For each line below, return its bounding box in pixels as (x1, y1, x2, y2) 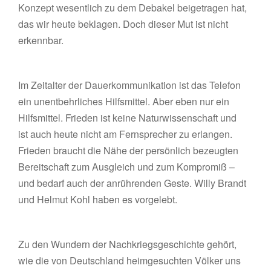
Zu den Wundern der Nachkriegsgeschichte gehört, (18, 237, 237, 251)
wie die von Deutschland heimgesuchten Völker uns (18, 253, 241, 267)
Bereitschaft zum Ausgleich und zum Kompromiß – (18, 160, 235, 174)
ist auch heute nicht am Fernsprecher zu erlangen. (18, 127, 233, 141)
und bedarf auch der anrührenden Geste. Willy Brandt (18, 176, 247, 190)
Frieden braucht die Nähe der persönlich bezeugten (18, 143, 239, 157)
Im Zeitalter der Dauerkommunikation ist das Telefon (18, 78, 241, 92)
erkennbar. (18, 33, 64, 47)
